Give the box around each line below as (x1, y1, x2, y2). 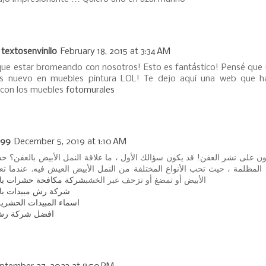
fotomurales (66, 85, 115, 95)
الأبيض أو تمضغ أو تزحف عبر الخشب (85, 176, 206, 186)
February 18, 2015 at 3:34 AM (61, 46, 170, 56)
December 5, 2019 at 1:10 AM (14, 137, 126, 147)
